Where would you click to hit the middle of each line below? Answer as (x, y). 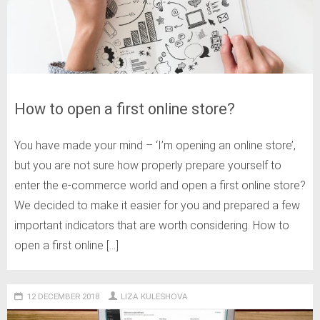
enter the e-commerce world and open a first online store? (160, 185)
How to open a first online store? (125, 109)
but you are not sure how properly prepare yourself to (148, 165)
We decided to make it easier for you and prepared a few (157, 205)
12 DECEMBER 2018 (63, 296)
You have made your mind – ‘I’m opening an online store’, (155, 145)
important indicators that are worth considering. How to (152, 225)
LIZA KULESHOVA (155, 296)
